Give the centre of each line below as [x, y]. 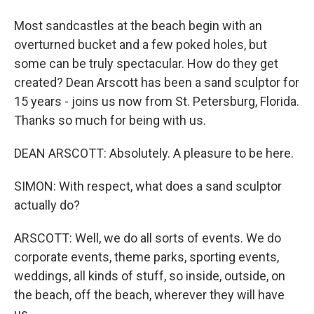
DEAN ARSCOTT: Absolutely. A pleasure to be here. [154, 153]
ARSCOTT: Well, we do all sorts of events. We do [148, 238]
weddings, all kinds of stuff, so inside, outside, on [150, 276]
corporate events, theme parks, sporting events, [146, 257]
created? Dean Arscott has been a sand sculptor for [157, 82]
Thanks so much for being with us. [110, 120]
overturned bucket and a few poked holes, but [141, 45]
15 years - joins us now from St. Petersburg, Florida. [157, 101]
